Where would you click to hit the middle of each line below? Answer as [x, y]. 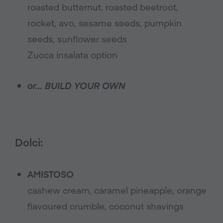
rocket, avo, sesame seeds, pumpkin [105, 23]
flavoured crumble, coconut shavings [106, 206]
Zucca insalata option [72, 55]
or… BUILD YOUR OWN [76, 85]
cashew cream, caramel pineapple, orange [117, 190]
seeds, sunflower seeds [77, 39]
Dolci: [29, 142]
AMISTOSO [51, 174]
